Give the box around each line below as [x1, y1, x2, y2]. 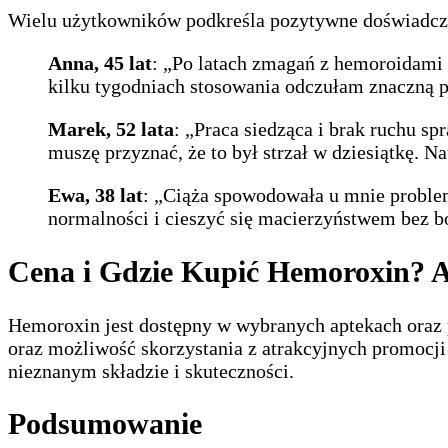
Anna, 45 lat [48, 51, 152, 74]
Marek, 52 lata [48, 117, 174, 140]
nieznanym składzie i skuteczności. [8, 359, 294, 382]
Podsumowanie [8, 407, 202, 441]
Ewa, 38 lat [48, 183, 143, 206]
